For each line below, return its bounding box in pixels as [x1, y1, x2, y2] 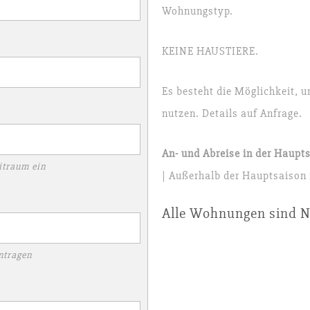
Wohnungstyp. [162, 4, 233, 19]
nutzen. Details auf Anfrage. [162, 107, 302, 121]
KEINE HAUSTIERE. [162, 44, 259, 59]
